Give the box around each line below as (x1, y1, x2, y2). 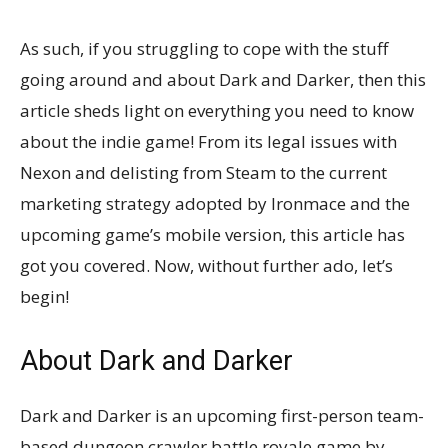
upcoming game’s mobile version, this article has (20, 222, 405, 246)
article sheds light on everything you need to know (20, 98, 414, 122)
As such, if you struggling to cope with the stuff (20, 36, 388, 60)
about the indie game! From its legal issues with (20, 129, 397, 153)
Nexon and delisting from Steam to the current (20, 160, 387, 184)
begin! (20, 284, 69, 308)
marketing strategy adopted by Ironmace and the (20, 191, 410, 215)
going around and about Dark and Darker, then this (20, 67, 426, 91)
